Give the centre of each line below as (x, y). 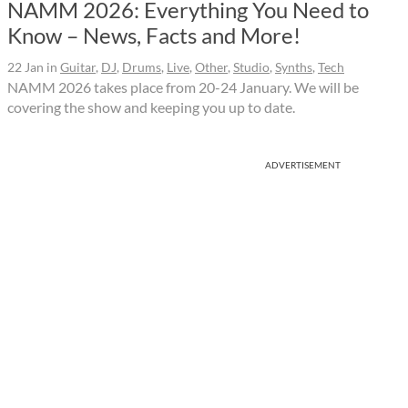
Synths (294, 66)
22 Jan (25, 66)
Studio (251, 66)
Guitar (78, 66)
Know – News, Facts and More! (154, 35)
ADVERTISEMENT (303, 164)
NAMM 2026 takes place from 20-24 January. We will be (183, 87)
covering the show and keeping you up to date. (151, 107)
